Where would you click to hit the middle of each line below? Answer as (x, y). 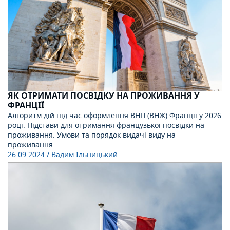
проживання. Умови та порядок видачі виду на (92, 135)
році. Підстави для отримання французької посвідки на (106, 125)
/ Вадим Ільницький (82, 155)
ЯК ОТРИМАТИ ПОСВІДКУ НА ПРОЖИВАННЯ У (104, 96)
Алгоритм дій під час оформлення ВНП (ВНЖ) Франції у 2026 (114, 116)
